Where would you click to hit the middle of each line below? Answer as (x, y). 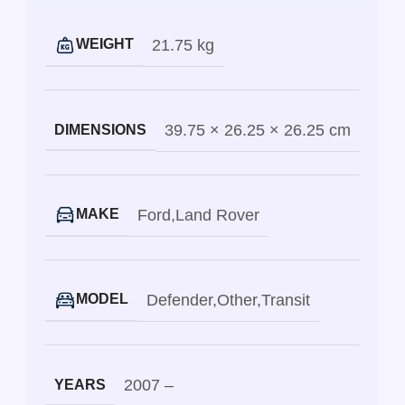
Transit (286, 301)
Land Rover (217, 216)
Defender (179, 301)
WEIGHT (105, 44)
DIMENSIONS (100, 130)
